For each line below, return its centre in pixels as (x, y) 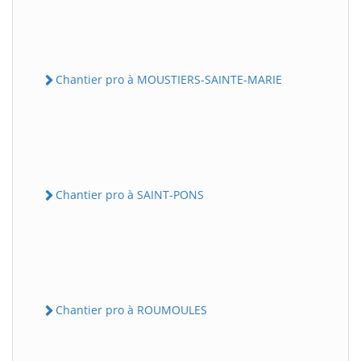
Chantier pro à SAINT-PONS (130, 194)
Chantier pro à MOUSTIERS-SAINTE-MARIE (169, 79)
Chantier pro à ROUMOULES (131, 310)
